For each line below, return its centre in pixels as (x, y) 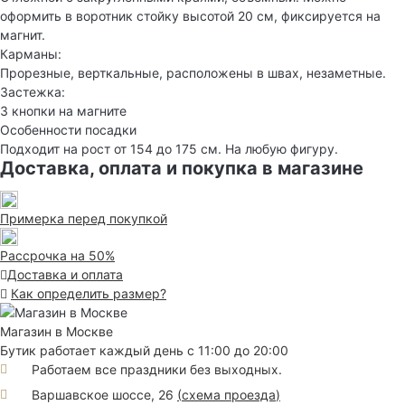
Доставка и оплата (65, 275)
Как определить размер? (89, 294)
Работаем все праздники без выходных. (157, 370)
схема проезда (229, 394)
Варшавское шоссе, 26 (104, 394)
